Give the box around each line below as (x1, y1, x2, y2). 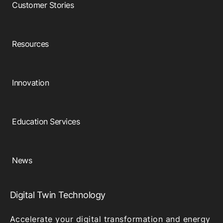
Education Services (12, 116, 80, 126)
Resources (12, 38, 49, 49)
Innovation (12, 77, 49, 88)
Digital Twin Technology (10, 189, 106, 200)
